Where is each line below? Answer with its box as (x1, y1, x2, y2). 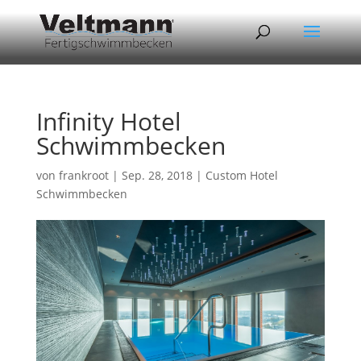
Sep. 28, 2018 (121, 168, 193, 183)
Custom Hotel (205, 168, 278, 183)
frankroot (58, 168, 109, 183)
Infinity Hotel (35, 105, 181, 138)
